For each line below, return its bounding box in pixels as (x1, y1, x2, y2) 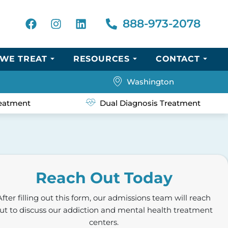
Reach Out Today (35, 168, 173, 188)
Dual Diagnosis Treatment (99, 98, 201, 108)
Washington (126, 76, 174, 87)
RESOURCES (73, 54, 130, 64)
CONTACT (156, 54, 200, 64)
